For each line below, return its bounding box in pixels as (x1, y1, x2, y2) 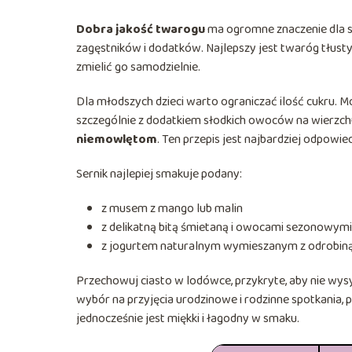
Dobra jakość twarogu (76, 19, 205, 39)
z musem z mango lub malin (101, 198, 243, 218)
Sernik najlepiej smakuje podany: (76, 163, 242, 184)
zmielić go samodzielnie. (76, 57, 200, 77)
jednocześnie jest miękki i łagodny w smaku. (76, 308, 299, 328)
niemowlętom (76, 129, 157, 149)
